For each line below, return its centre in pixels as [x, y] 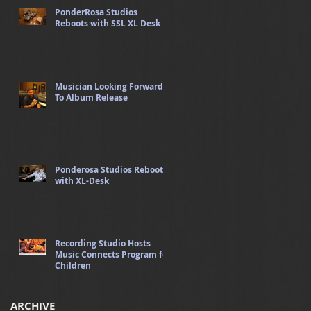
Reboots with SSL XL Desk [108, 23]
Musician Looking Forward [109, 86]
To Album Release [91, 97]
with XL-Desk [82, 180]
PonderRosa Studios [96, 12]
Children [73, 265]
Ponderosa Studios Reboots [111, 169]
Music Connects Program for [113, 254]
